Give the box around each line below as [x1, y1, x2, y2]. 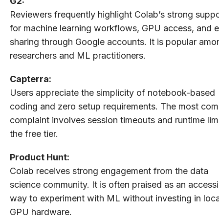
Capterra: [10, 73, 51, 84]
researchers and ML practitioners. [10, 50, 146, 61]
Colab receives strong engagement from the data [10, 165, 208, 176]
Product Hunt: [10, 152, 69, 162]
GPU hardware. [10, 206, 72, 217]
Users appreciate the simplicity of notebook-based [10, 87, 215, 98]
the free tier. [10, 128, 58, 139]
